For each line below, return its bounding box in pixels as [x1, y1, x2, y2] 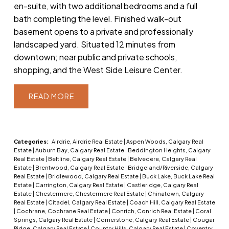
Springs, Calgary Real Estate [13, 216, 94, 223]
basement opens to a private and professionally [13, 26, 193, 37]
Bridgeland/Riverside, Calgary [127, 164, 213, 171]
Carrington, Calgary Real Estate [35, 181, 124, 189]
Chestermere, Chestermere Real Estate [35, 190, 145, 197]
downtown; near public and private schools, [13, 52, 177, 63]
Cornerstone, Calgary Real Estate [96, 216, 190, 223]
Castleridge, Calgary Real [126, 181, 198, 189]
